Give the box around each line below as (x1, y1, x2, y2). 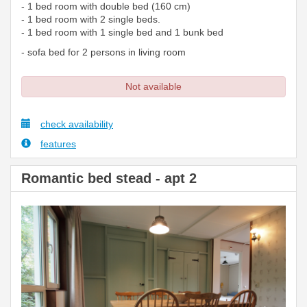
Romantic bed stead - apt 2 (21, 171, 197, 186)
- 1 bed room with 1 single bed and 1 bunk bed (21, 27, 223, 38)
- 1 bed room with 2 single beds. (21, 14, 160, 25)
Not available (125, 81, 182, 92)
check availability (40, 119, 113, 130)
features (40, 138, 76, 149)
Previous (40, 207, 93, 222)
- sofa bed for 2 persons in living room (21, 47, 186, 58)
